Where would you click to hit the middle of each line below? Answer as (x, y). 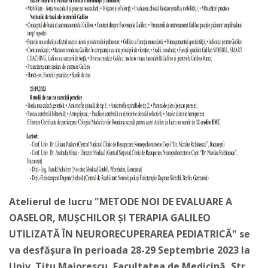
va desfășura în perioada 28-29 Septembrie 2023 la (130, 250)
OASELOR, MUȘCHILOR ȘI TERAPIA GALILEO (110, 218)
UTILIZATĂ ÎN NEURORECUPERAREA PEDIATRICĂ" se (130, 234)
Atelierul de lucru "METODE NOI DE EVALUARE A (121, 202)
